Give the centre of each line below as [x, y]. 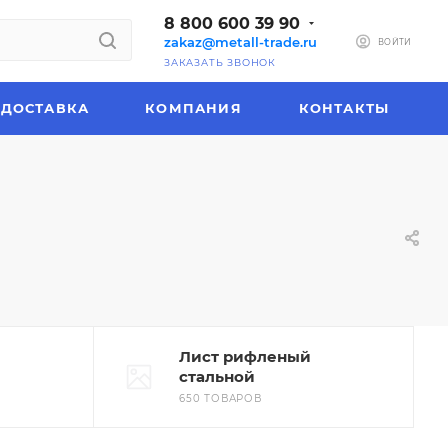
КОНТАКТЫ [344, 108]
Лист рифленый [245, 356]
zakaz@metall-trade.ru [240, 42]
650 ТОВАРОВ [220, 398]
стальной [217, 376]
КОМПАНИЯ [193, 108]
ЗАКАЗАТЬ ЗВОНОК [220, 62]
